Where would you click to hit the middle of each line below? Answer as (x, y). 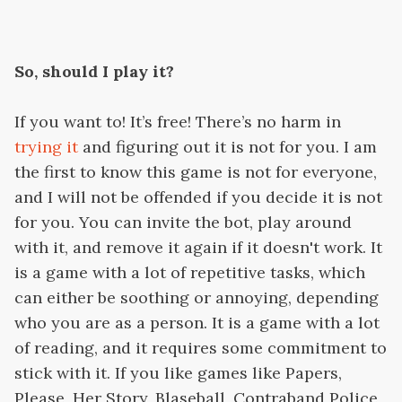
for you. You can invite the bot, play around (183, 223)
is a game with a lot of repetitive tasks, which (190, 273)
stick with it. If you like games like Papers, (178, 373)
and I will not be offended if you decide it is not (198, 197)
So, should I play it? (94, 72)
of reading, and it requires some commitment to (201, 348)
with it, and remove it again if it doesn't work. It (198, 248)
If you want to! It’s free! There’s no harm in (178, 122)
